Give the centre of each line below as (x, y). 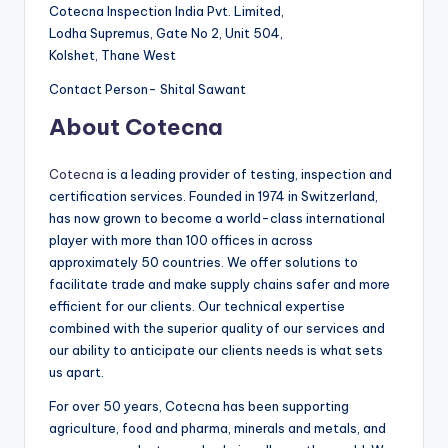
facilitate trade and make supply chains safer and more (219, 283)
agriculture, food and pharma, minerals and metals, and (217, 427)
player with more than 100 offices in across (181, 239)
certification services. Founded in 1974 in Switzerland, (213, 195)
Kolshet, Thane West (112, 54)
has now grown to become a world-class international (217, 217)
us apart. (76, 371)
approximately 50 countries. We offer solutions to (203, 261)
